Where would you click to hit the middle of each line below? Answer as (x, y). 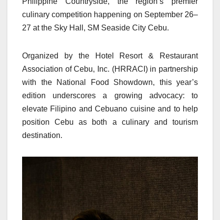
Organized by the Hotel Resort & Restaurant (110, 55)
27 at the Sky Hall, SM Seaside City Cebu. (96, 27)
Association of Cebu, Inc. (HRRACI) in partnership (110, 69)
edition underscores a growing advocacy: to (110, 95)
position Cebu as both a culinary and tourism (110, 122)
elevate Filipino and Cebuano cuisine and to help (110, 109)
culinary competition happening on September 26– (110, 14)
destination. (42, 135)
